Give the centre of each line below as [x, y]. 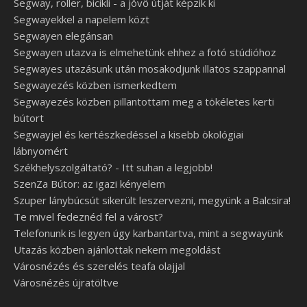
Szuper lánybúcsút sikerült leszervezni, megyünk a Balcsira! [152, 200]
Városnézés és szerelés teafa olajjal [99, 266]
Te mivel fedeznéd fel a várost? [88, 217]
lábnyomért [41, 151]
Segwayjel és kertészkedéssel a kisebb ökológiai [128, 134]
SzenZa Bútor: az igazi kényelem [89, 184]
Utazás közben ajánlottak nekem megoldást [117, 249]
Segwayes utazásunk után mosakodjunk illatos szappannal [150, 69]
